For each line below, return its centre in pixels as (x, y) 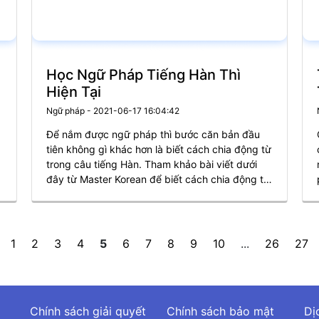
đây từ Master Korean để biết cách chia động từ (158, 179)
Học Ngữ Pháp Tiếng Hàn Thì (143, 75)
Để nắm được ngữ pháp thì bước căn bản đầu (153, 134)
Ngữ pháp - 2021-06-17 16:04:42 (113, 111)
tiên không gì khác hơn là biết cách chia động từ (159, 149)
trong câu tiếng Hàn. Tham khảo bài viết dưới (152, 164)
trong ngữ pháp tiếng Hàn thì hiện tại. (135, 194)
